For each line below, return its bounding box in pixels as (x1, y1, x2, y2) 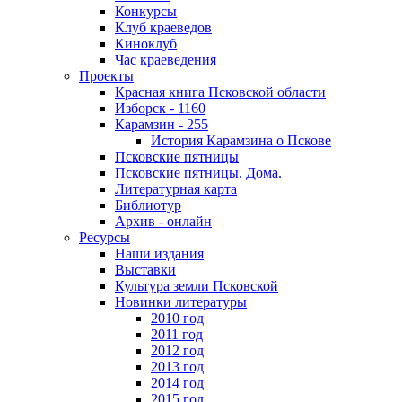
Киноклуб (115, 36, 177, 52)
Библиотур (115, 197, 181, 214)
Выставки (115, 262, 176, 278)
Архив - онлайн (115, 214, 212, 230)
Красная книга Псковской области (115, 84, 326, 100)
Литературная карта (115, 181, 237, 197)
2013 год (151, 359, 204, 375)
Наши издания (115, 246, 204, 262)
